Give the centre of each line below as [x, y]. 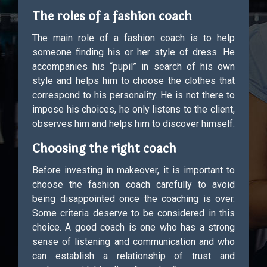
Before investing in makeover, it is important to [133, 170]
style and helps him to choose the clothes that [133, 81]
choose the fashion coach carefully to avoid [133, 184]
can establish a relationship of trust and [133, 256]
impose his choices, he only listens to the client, [133, 109]
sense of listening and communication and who [133, 242]
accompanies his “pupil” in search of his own [133, 66]
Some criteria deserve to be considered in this [133, 213]
